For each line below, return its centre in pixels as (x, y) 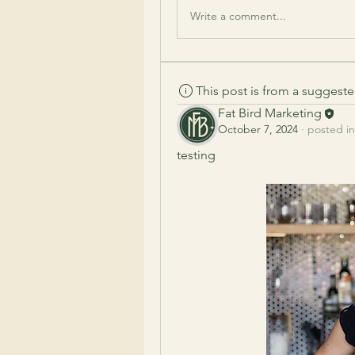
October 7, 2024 (258, 130)
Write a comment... (238, 15)
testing (196, 155)
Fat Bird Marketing (270, 113)
